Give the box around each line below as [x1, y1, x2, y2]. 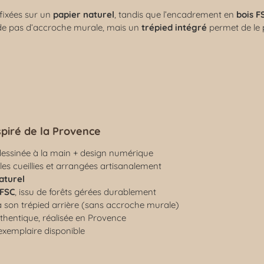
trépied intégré [141, 21, 207, 33]
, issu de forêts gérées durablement [15, 186, 157, 197]
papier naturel [53, 8, 115, 20]
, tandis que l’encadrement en [114, 8, 237, 20]
